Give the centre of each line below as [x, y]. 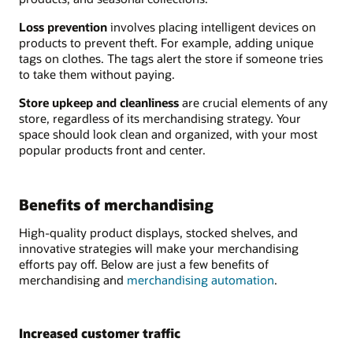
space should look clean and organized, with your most [168, 134]
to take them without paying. [97, 74]
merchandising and [73, 280]
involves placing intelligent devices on [212, 26]
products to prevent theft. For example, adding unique [166, 42]
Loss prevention [63, 26]
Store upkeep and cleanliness [99, 103]
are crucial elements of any [253, 103]
